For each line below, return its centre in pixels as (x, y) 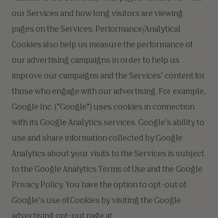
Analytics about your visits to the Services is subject (108, 154)
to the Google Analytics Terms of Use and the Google (107, 170)
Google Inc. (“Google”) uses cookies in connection (103, 108)
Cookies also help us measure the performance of (102, 45)
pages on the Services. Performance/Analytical (96, 30)
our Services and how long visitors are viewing (97, 14)
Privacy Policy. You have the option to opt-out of (99, 185)
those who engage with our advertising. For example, (109, 92)
